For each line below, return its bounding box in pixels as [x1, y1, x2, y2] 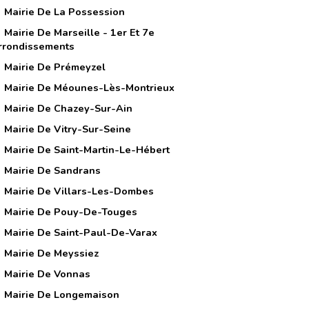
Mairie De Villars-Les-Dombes [4, 183, 154, 198]
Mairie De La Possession [4, 4, 125, 19]
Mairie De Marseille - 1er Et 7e [4, 25, 154, 39]
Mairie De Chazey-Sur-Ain [4, 101, 132, 115]
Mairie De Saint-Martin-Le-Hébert [4, 142, 170, 157]
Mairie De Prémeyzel [4, 59, 106, 74]
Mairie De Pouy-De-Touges [4, 204, 137, 219]
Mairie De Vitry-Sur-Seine [4, 121, 131, 136]
